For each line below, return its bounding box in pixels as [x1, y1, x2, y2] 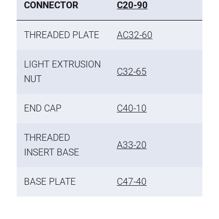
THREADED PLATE [24, 29, 99, 41]
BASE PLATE [24, 175, 76, 187]
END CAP [24, 102, 62, 114]
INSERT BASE [24, 146, 79, 158]
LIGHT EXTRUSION [24, 58, 101, 70]
